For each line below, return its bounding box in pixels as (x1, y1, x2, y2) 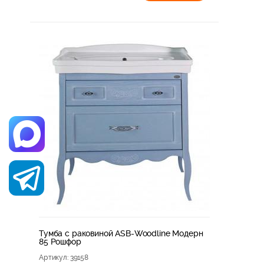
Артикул (39, 253, 67, 262)
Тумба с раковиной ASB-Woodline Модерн (39, 228, 203, 238)
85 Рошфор (39, 236, 81, 246)
